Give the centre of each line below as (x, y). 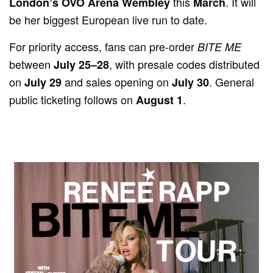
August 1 (160, 100)
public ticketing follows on (73, 100)
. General (232, 82)
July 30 (191, 83)
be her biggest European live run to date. (108, 20)
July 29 (43, 83)
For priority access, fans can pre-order (104, 47)
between (32, 64)
